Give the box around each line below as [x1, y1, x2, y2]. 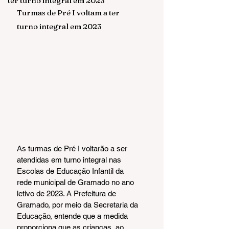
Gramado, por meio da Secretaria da [17, 200, 140, 209]
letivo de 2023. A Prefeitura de [17, 189, 118, 198]
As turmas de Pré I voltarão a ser [17, 144, 129, 153]
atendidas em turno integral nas [17, 155, 123, 164]
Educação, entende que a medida [17, 211, 130, 220]
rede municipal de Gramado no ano [17, 177, 136, 187]
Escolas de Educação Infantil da [17, 166, 126, 175]
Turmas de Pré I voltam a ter [17, 8, 121, 17]
